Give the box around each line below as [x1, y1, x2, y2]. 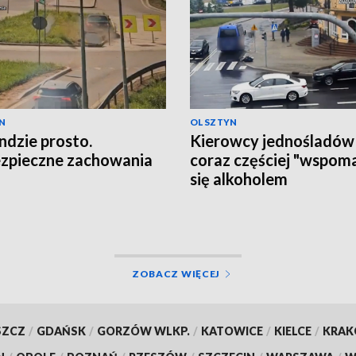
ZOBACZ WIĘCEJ [131, 267, 221, 280]
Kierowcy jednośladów [190, 130, 354, 150]
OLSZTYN [190, 116, 238, 127]
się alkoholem [190, 168, 288, 188]
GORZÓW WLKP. [96, 323, 190, 338]
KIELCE [273, 323, 311, 338]
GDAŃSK [36, 323, 86, 338]
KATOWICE [200, 323, 263, 338]
